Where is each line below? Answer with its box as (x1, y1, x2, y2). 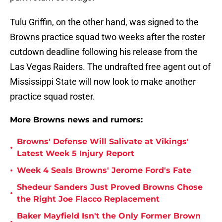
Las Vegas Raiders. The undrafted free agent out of (10, 61, 211, 72)
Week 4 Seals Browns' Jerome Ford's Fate (17, 166, 191, 175)
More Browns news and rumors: (10, 115, 143, 125)
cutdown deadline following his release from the (10, 47, 198, 57)
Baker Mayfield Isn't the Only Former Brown (17, 211, 201, 221)
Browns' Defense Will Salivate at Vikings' (17, 137, 189, 147)
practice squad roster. (10, 91, 95, 102)
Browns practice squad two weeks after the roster (10, 32, 205, 43)
